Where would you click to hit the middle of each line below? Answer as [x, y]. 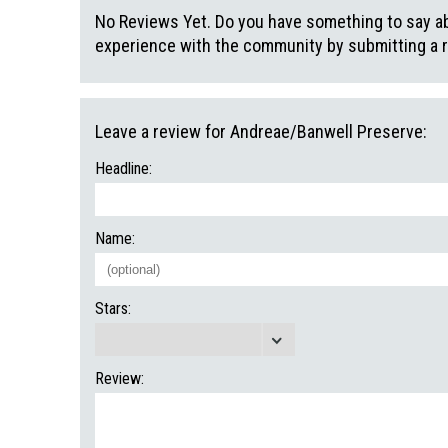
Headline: [123, 168]
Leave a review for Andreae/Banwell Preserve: [261, 131]
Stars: [113, 308]
